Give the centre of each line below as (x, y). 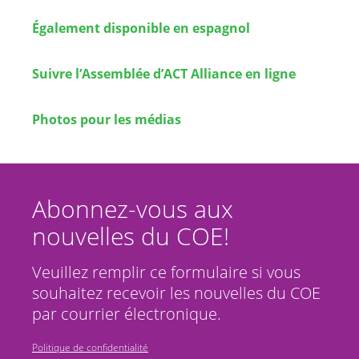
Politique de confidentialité (90, 348)
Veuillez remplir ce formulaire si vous (166, 272)
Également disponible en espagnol (141, 28)
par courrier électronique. (127, 314)
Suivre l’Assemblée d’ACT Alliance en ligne (164, 74)
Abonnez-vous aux (133, 209)
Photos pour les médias (107, 120)
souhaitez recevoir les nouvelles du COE (176, 293)
